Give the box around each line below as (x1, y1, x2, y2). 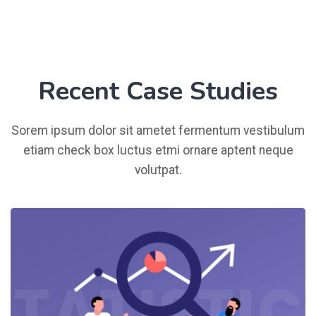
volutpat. (134, 163, 182, 178)
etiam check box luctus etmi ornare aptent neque (23, 143, 293, 158)
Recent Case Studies (38, 74, 278, 109)
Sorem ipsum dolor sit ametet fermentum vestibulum (11, 123, 305, 138)
